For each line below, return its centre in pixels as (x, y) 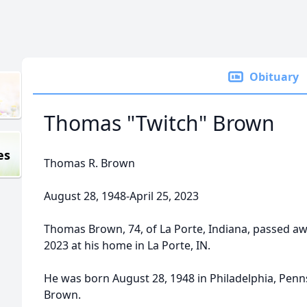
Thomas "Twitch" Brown (159, 123)
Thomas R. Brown (89, 163)
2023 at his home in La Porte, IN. (127, 245)
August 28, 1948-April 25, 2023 (121, 196)
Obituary (274, 77)
